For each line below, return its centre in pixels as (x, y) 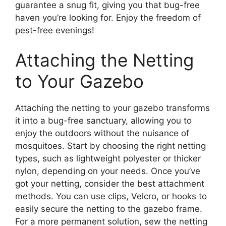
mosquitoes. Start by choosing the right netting (110, 146)
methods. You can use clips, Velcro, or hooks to (111, 196)
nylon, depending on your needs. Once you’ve (108, 171)
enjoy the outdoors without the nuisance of (102, 133)
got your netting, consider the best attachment (110, 184)
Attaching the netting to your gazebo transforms (112, 108)
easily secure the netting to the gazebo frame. (109, 209)
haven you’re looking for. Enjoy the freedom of (108, 17)
